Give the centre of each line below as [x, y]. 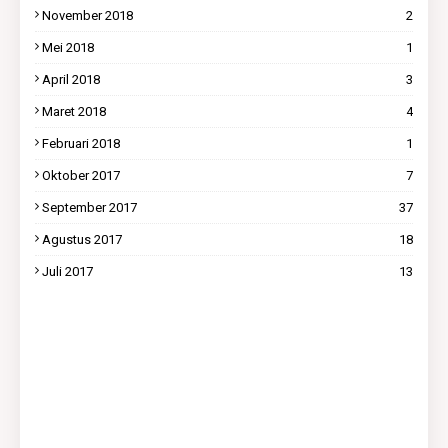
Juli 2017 [67, 271]
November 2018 [87, 15]
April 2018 [71, 79]
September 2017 [89, 207]
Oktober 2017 [81, 175]
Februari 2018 [81, 143]
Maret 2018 [74, 111]
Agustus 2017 [82, 239]
